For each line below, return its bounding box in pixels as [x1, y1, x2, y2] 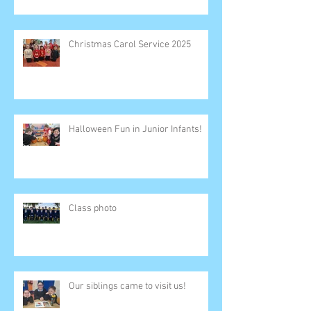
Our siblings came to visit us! [69, 280, 186, 292]
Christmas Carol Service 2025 [69, 38, 191, 51]
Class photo [69, 202, 117, 215]
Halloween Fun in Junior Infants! [69, 123, 202, 135]
